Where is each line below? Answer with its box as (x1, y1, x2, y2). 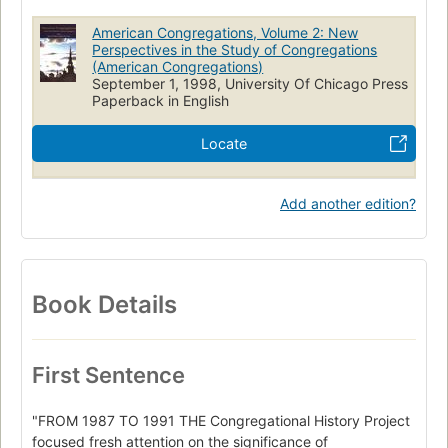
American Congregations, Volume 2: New (92, 23, 359, 41)
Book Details (32, 289, 177, 319)
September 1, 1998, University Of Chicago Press (92, 74, 409, 92)
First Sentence (32, 361, 185, 388)
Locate (201, 134, 247, 152)
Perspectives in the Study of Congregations (92, 40, 378, 58)
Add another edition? (280, 194, 416, 212)
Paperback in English (92, 91, 230, 109)
